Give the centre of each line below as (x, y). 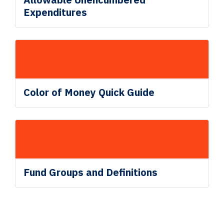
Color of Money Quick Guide (89, 92)
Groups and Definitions (103, 172)
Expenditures (55, 12)
